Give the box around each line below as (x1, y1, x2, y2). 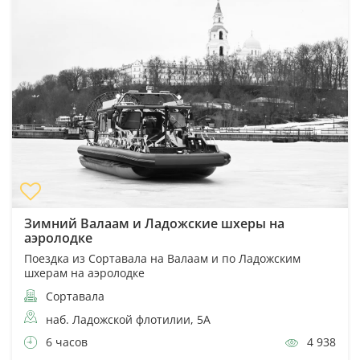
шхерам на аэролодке (24, 264, 145, 280)
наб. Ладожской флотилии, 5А (46, 311, 211, 327)
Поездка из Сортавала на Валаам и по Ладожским (24, 250, 301, 266)
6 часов (43, 333, 88, 350)
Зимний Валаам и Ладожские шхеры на (24, 214, 284, 232)
